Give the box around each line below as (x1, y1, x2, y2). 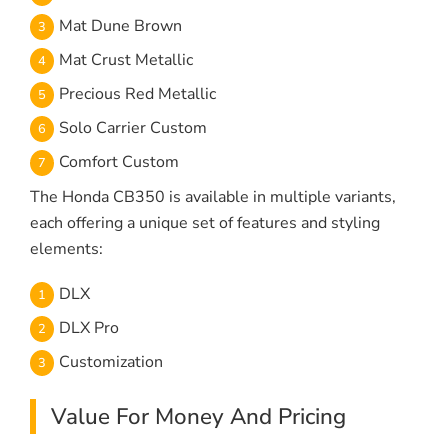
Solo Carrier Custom (59, 117, 207, 140)
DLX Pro (59, 317, 119, 340)
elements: (30, 238, 103, 261)
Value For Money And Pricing (51, 401, 346, 433)
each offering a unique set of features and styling (30, 212, 380, 235)
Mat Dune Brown (59, 15, 182, 38)
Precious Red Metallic (59, 83, 216, 106)
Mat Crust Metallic (59, 49, 193, 72)
